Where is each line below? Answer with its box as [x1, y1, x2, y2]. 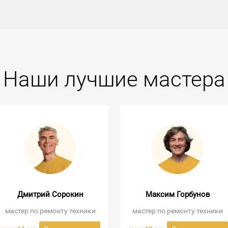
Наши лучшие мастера [3, 67, 225, 92]
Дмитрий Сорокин [17, 190, 83, 199]
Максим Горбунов [145, 190, 210, 199]
